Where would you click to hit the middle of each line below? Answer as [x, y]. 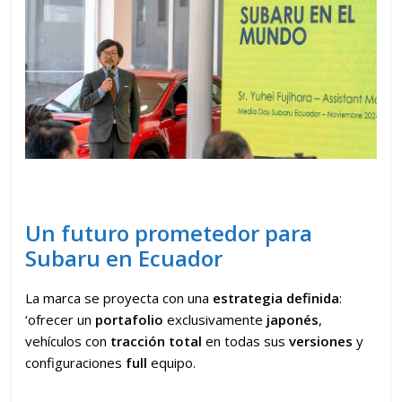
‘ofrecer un [61, 319]
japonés [293, 319]
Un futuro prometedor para [169, 232]
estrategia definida [276, 297]
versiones [321, 341]
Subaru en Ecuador [124, 258]
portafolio [130, 319]
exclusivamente [215, 319]
